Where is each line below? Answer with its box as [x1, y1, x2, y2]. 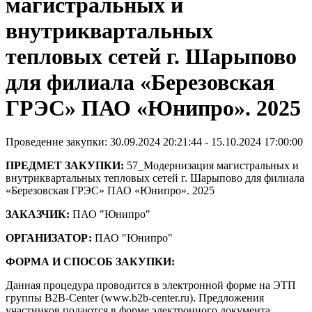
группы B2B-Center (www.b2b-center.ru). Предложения [6, 292, 264, 304]
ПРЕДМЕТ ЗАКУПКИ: [6, 159, 124, 172]
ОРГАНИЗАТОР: [6, 232, 92, 244]
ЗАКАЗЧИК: [6, 208, 70, 221]
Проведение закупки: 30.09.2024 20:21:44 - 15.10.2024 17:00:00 [6, 136, 303, 148]
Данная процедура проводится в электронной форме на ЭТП [6, 279, 296, 292]
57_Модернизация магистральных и [124, 159, 299, 172]
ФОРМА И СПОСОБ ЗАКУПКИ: [6, 256, 175, 268]
